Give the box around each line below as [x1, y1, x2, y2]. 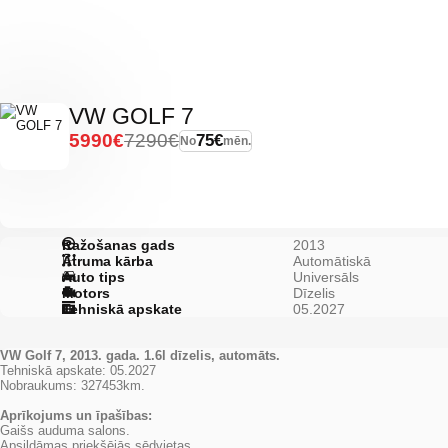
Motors [61, 284, 110, 301]
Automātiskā [293, 252, 372, 269]
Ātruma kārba [61, 252, 153, 269]
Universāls [293, 268, 360, 285]
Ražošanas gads [61, 236, 175, 253]
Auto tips [61, 268, 125, 285]
